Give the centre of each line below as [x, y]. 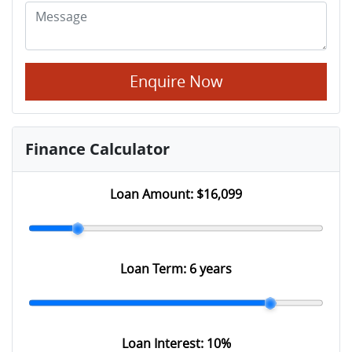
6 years [211, 269]
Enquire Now [176, 82]
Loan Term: [155, 269]
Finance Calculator [97, 149]
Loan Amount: [153, 194]
